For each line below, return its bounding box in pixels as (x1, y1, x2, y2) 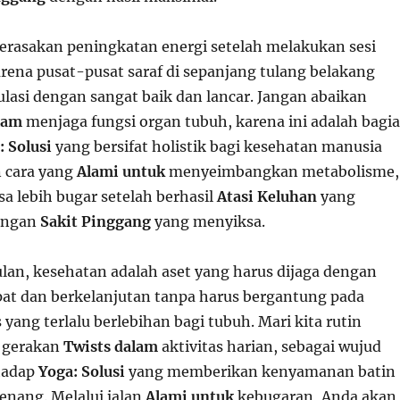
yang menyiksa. (150, 212, 265, 230)
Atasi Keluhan (216, 187, 317, 205)
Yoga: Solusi (37, 362, 125, 380)
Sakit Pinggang (39, 212, 151, 230)
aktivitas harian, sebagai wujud (157, 337, 381, 355)
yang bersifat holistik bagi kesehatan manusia (51, 137, 382, 155)
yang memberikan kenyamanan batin (124, 362, 396, 380)
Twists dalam (62, 337, 158, 355)
